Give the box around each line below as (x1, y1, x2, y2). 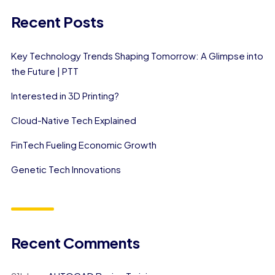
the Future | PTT (10, 65, 79, 77)
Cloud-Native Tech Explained (10, 114, 136, 126)
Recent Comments (10, 233, 140, 252)
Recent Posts (10, 12, 104, 31)
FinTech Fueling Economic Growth (10, 139, 157, 151)
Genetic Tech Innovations (10, 163, 121, 176)
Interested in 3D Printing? (10, 90, 119, 102)
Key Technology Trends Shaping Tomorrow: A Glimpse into (10, 50, 263, 62)
